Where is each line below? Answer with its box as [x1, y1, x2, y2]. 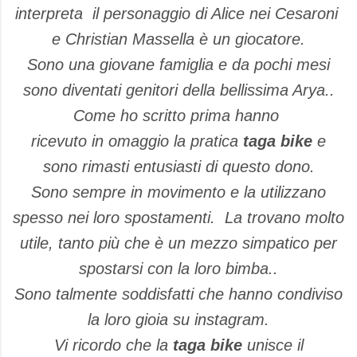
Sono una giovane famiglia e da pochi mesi [27, 55, 330, 73]
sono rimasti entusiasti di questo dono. [42, 157, 315, 175]
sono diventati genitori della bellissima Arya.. [22, 80, 335, 99]
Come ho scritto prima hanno [73, 106, 284, 124]
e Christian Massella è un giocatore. [52, 29, 305, 48]
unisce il [241, 335, 304, 354]
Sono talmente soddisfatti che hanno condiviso [14, 284, 343, 303]
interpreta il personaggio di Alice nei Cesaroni [14, 4, 343, 22]
